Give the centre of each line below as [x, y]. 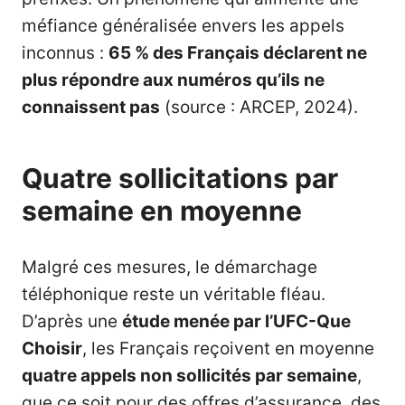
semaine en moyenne [162, 211]
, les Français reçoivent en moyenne [228, 349]
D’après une [72, 322]
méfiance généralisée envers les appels [183, 26]
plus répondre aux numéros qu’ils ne [173, 80]
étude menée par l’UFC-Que [236, 322]
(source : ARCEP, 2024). [259, 108]
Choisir [52, 349]
